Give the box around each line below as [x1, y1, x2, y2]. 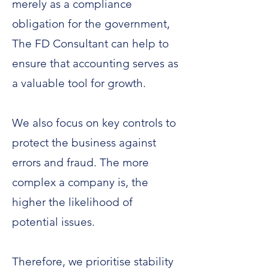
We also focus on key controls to [12, 116, 176, 130]
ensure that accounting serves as [12, 56, 178, 70]
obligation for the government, [12, 17, 170, 31]
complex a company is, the [12, 175, 148, 189]
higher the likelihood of [12, 195, 133, 209]
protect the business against [12, 136, 156, 150]
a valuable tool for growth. [12, 76, 146, 90]
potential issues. [12, 215, 95, 229]
